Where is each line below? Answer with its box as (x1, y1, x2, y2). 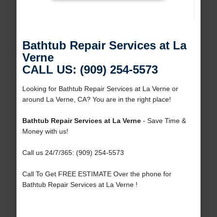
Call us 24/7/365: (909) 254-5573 (22, 149, 124, 157)
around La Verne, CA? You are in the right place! (22, 95, 171, 104)
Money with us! (22, 127, 68, 136)
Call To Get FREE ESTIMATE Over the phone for (22, 170, 171, 178)
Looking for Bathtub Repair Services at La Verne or (22, 85, 178, 93)
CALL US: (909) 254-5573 (22, 63, 158, 77)
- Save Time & (140, 117, 186, 125)
